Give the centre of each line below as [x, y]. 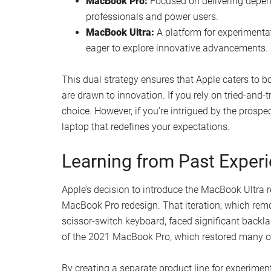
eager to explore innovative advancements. [177, 48]
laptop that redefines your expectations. [146, 126]
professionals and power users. [152, 16]
